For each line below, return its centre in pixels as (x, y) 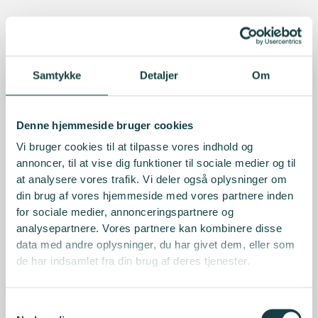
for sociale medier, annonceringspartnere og (125, 212)
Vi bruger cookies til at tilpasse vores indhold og (135, 147)
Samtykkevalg (39, 306)
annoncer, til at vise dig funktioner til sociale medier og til (156, 163)
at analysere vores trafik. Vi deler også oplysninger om (152, 180)
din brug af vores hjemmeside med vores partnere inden (155, 196)
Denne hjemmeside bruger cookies (105, 126)
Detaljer (159, 75)
